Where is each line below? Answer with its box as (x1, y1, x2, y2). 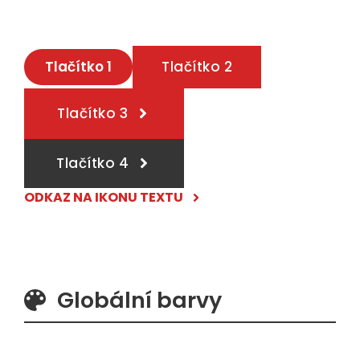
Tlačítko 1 (45, 56, 112, 76)
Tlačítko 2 (162, 56, 233, 76)
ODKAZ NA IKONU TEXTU (24, 187, 183, 207)
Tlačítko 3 (57, 103, 129, 123)
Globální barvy (56, 284, 222, 315)
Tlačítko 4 (56, 153, 129, 173)
